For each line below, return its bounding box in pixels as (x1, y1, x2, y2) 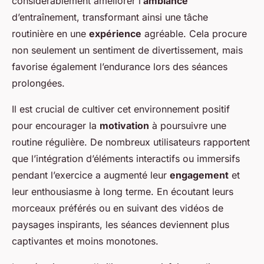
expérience (89, 28, 141, 40)
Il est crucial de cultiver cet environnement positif (12, 103, 230, 115)
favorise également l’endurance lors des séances (12, 61, 227, 73)
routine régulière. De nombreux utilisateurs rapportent (12, 136, 250, 148)
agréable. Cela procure (141, 28, 247, 40)
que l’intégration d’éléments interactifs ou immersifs (12, 153, 240, 165)
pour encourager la (12, 120, 100, 132)
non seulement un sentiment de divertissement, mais (12, 44, 243, 57)
